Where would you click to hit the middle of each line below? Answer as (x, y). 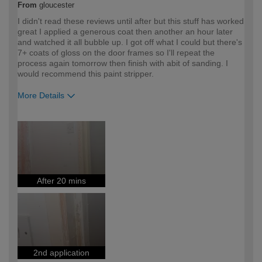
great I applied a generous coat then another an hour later (125, 31)
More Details (41, 95)
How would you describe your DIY (85, 118)
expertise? (39, 130)
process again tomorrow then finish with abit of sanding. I (123, 63)
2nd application (61, 252)
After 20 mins (61, 180)
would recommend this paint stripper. (86, 73)
